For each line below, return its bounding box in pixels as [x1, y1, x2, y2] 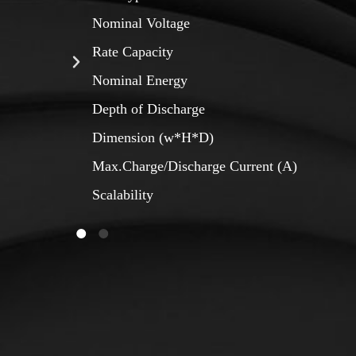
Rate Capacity [92, 43, 174, 60]
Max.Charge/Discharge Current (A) [92, 157, 298, 174]
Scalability [92, 186, 154, 203]
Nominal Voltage [92, 14, 191, 31]
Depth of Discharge [92, 100, 206, 117]
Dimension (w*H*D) [92, 129, 215, 145]
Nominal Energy [92, 72, 188, 88]
